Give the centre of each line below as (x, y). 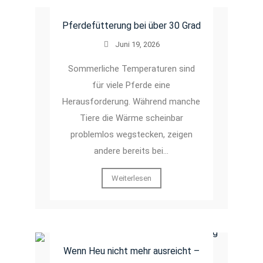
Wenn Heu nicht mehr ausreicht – (131, 251)
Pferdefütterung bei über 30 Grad (131, 25)
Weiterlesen (131, 178)
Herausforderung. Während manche (131, 101)
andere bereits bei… (131, 151)
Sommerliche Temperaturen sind (131, 68)
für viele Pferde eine (131, 85)
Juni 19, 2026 (137, 44)
